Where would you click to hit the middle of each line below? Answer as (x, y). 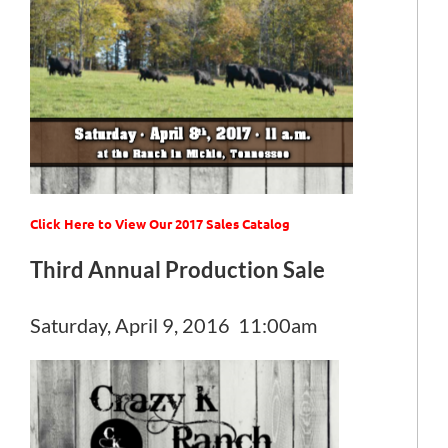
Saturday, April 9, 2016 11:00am (173, 325)
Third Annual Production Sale (177, 269)
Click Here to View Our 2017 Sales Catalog (160, 223)
